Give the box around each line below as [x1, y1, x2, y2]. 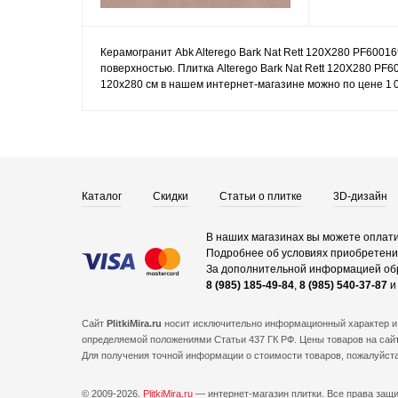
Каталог [82, 190, 122, 203]
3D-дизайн [333, 190, 387, 203]
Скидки [153, 190, 188, 203]
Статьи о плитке [219, 190, 302, 203]
